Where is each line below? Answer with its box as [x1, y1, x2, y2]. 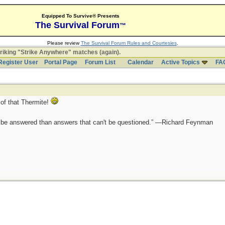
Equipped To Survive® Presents [41, 13, 120, 19]
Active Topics [161, 59, 200, 66]
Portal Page [44, 59, 77, 66]
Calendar [127, 59, 154, 66]
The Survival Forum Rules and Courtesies [80, 40, 177, 46]
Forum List [84, 59, 116, 66]
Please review [47, 40, 81, 46]
